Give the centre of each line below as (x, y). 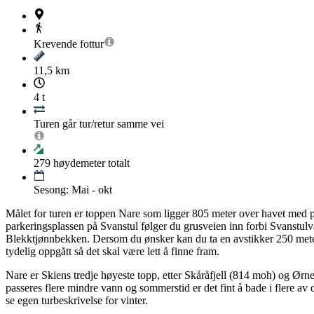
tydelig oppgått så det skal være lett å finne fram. (112, 252)
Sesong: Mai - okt (73, 190)
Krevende (55, 44)
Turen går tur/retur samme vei (99, 124)
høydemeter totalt (90, 163)
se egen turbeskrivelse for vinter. (77, 301)
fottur (92, 44)
